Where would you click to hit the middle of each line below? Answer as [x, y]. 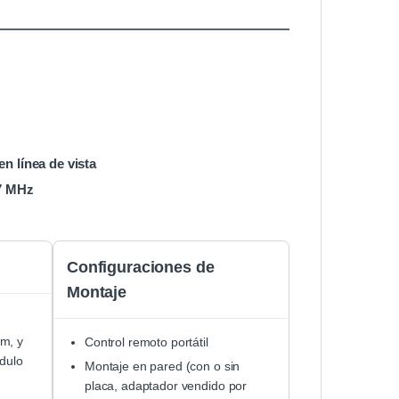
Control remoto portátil [147, 342]
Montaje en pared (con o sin [163, 366]
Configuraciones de [141, 268]
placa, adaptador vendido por [166, 386]
